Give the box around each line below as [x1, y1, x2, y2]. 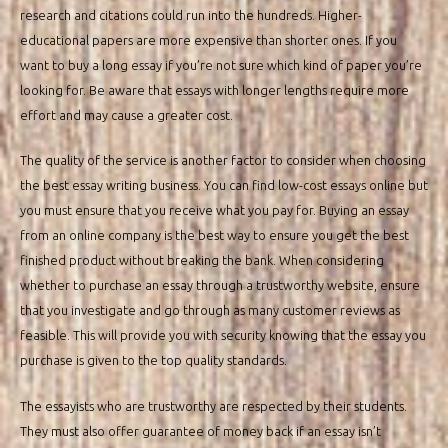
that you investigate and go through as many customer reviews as [20, 303, 400, 318]
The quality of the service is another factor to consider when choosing [20, 153, 426, 168]
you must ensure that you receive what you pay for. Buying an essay [20, 203, 409, 218]
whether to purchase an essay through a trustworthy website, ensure [20, 278, 420, 293]
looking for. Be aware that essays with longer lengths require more [20, 82, 409, 97]
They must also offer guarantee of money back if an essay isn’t [20, 423, 381, 438]
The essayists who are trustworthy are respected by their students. [20, 398, 407, 413]
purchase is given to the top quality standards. [20, 353, 287, 368]
